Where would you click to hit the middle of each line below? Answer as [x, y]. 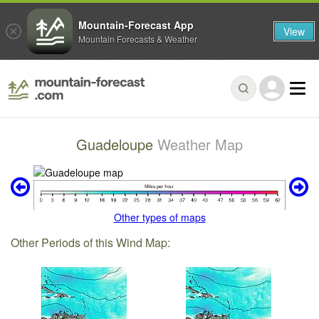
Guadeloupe [117, 145]
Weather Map [200, 145]
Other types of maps [159, 218]
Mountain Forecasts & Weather [138, 38]
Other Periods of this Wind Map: [91, 243]
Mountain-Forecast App [136, 25]
